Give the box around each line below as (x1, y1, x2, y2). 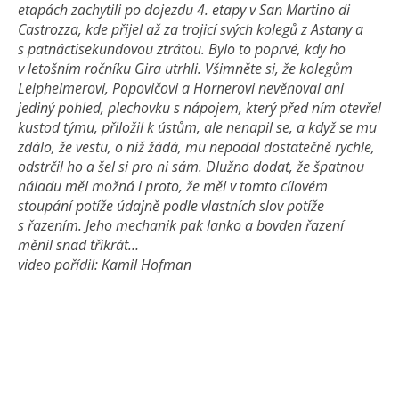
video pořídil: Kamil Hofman (18, 255, 191, 274)
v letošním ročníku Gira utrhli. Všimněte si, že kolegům (18, 59, 353, 78)
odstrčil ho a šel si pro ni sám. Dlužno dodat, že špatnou (18, 157, 364, 176)
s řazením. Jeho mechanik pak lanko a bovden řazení (18, 216, 344, 235)
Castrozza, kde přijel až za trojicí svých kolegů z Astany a (18, 20, 363, 39)
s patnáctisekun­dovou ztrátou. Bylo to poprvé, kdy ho (18, 39, 346, 59)
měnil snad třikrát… (18, 235, 139, 255)
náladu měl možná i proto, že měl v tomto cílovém (18, 176, 328, 196)
